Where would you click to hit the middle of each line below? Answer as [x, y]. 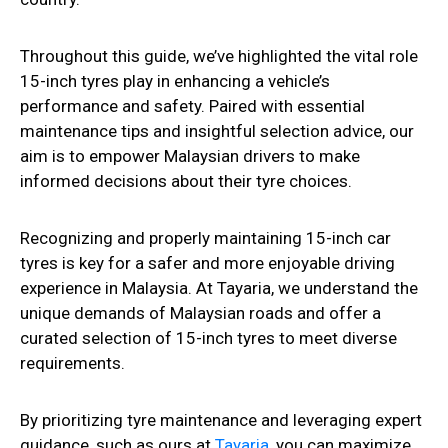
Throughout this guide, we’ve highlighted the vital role [219, 56]
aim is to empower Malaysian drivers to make [190, 156]
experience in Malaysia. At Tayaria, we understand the [219, 288]
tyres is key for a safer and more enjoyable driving [207, 263]
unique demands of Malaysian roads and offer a [200, 313]
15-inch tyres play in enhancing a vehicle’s [175, 81]
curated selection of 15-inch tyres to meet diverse [208, 338]
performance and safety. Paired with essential [192, 106]
